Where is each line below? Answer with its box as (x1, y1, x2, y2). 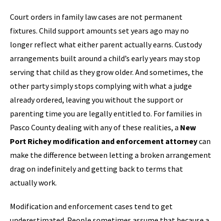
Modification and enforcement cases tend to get (10, 201, 173, 211)
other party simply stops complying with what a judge (10, 81, 192, 91)
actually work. (10, 178, 57, 187)
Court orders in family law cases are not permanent (10, 12, 183, 22)
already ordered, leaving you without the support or (10, 95, 183, 105)
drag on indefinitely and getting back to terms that (10, 164, 183, 174)
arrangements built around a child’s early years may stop (10, 53, 200, 63)
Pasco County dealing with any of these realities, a (10, 122, 180, 132)
